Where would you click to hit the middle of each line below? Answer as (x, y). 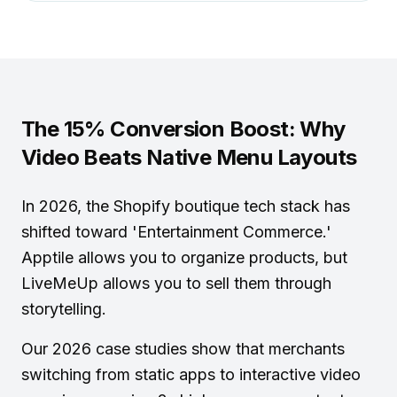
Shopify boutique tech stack (217, 206)
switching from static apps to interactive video (191, 374)
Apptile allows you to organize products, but (184, 257)
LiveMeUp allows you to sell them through (176, 283)
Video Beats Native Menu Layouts (189, 157)
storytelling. (64, 309)
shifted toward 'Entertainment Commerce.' (176, 232)
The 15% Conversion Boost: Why (183, 129)
